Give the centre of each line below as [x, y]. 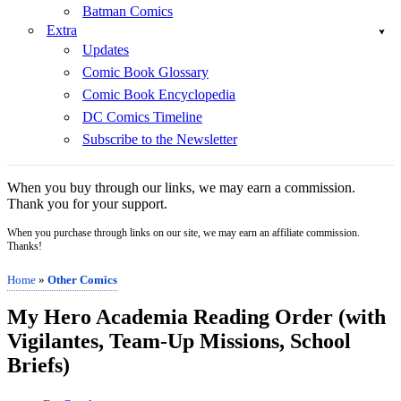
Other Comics [82, 280]
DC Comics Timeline [142, 117]
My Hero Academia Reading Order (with [196, 316]
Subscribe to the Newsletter [160, 139]
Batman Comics [128, 11]
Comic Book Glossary [145, 72]
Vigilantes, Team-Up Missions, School [179, 341]
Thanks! [25, 246]
